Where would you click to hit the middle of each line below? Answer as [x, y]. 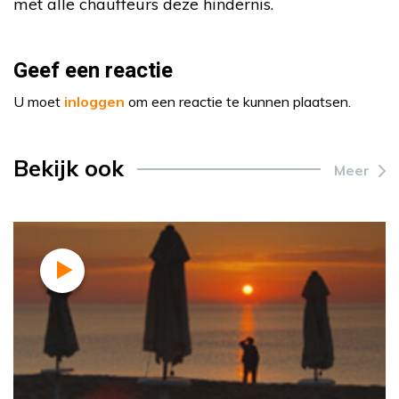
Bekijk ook [69, 168]
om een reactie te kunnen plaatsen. [238, 102]
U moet [39, 102]
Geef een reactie [93, 71]
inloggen [94, 102]
